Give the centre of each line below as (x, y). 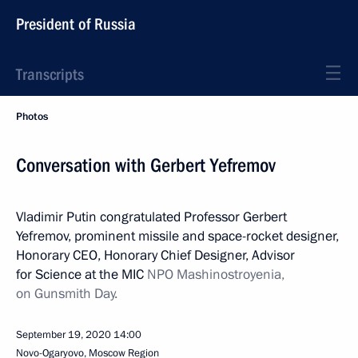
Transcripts (50, 74)
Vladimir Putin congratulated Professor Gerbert (151, 217)
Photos (32, 117)
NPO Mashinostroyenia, (216, 274)
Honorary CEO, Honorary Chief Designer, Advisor (155, 255)
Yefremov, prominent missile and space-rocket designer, (177, 236)
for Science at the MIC (82, 274)
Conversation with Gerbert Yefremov (146, 165)
